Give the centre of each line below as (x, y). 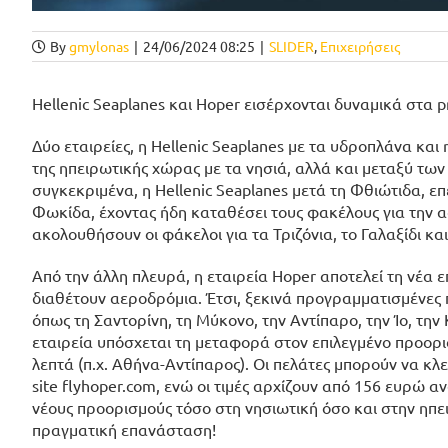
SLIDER (291, 46)
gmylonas (99, 46)
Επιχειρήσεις (360, 46)
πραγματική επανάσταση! (124, 429)
